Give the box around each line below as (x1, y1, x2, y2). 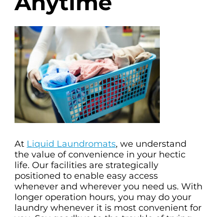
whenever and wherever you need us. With (15, 181, 202, 192)
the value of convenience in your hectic (15, 149, 186, 160)
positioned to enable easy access (15, 170, 158, 182)
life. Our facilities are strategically (15, 160, 158, 171)
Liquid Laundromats (27, 139, 116, 150)
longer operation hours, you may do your (15, 192, 191, 203)
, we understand (116, 139, 186, 150)
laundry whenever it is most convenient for (15, 202, 201, 214)
